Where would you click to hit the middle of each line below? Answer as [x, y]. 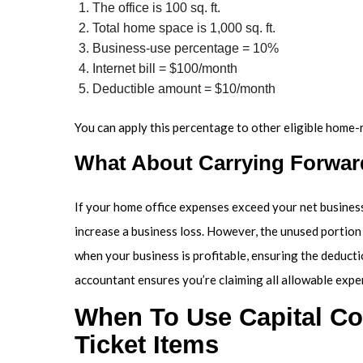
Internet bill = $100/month [165, 69]
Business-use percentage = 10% [186, 49]
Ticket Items [147, 345]
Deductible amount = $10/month [184, 89]
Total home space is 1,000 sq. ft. [184, 28]
